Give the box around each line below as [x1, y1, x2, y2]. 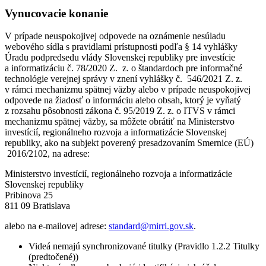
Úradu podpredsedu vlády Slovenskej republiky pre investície [5, 52, 235, 63]
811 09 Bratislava [5, 201, 70, 211]
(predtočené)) [28, 252, 78, 262]
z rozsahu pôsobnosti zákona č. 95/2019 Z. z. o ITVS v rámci [5, 106, 235, 116]
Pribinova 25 [5, 190, 53, 201]
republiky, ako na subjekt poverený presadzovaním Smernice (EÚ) [5, 138, 254, 148]
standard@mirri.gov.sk [109, 221, 194, 232]
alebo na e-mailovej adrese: [5, 221, 109, 232]
